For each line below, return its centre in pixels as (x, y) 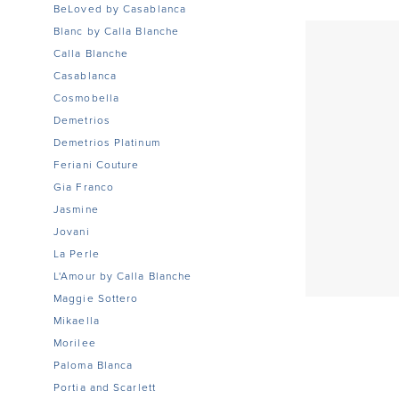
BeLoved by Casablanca (120, 9)
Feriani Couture (97, 165)
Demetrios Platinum (107, 143)
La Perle (77, 254)
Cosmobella (86, 98)
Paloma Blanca (94, 366)
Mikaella (77, 321)
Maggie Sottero (96, 299)
